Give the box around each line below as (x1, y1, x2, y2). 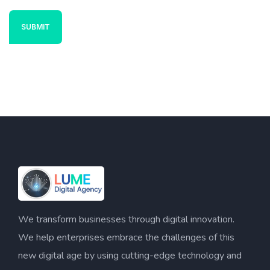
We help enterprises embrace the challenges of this (18, 230, 234, 244)
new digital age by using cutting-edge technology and (18, 248, 242, 262)
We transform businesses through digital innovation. (18, 212, 234, 226)
